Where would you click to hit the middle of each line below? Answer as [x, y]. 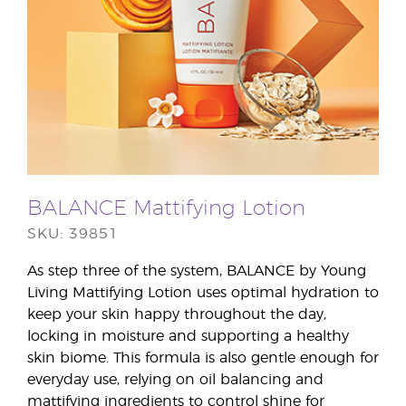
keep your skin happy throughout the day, [177, 315]
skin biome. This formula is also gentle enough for [203, 358]
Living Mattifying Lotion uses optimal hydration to [203, 293]
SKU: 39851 [73, 234]
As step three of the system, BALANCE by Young [197, 271]
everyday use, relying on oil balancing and [175, 380]
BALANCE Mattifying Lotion [166, 209]
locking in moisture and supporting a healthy [188, 337]
